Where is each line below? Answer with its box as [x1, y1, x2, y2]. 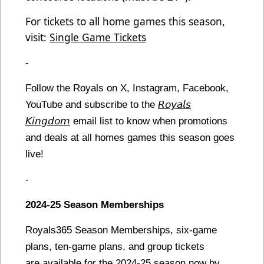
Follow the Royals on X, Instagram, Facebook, [25, 82, 229, 94]
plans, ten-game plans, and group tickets [25, 240, 204, 253]
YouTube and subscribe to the [25, 98, 158, 111]
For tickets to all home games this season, [25, 14, 225, 29]
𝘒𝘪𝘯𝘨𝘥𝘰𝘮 [25, 115, 70, 127]
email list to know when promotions [70, 115, 227, 127]
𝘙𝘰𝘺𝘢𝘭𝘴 [158, 98, 191, 111]
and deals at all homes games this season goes [25, 131, 235, 144]
